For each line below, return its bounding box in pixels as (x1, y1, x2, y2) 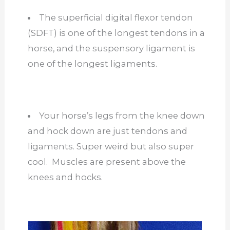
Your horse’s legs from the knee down (39, 110, 205, 121)
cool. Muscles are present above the (27, 156, 186, 167)
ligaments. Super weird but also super (27, 141, 194, 151)
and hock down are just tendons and (27, 125, 187, 136)
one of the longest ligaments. (27, 58, 161, 69)
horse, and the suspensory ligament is (27, 43, 195, 53)
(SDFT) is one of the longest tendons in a (27, 27, 205, 38)
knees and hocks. (27, 171, 107, 182)
